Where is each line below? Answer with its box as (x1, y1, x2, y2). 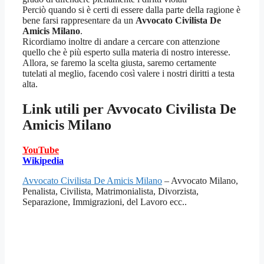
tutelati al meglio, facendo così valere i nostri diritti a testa (22, 68, 235, 79)
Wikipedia (22, 156, 64, 166)
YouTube (22, 145, 59, 156)
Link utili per (22, 101, 107, 117)
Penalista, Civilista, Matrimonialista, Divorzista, (22, 186, 199, 197)
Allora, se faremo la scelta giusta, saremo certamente (22, 58, 216, 68)
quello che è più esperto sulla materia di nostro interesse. (22, 47, 230, 58)
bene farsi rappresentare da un (22, 15, 136, 26)
